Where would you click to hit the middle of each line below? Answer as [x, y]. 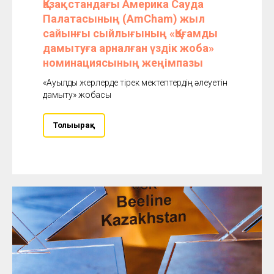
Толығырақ [74, 125]
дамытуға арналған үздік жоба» [128, 48]
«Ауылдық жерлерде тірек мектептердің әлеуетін [135, 83]
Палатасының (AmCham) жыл [124, 19]
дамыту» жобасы [77, 95]
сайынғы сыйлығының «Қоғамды [130, 33]
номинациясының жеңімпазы [123, 63]
